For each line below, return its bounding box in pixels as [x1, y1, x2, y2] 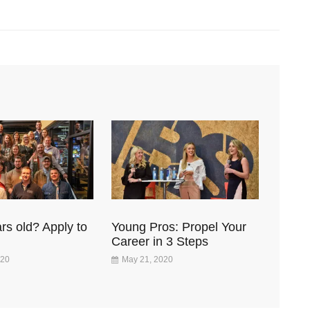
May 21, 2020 [122, 254, 174, 264]
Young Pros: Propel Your [111, 219, 247, 234]
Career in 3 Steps [111, 234, 209, 248]
